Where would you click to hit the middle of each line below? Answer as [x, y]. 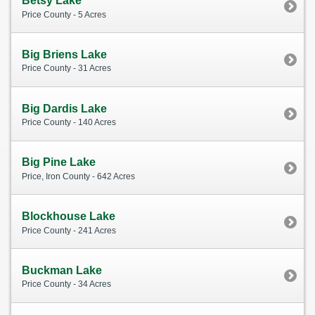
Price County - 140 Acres [69, 123]
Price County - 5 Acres [64, 14]
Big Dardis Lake [64, 108]
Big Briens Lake [64, 54]
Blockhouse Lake [69, 217]
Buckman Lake [62, 270]
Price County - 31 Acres [66, 69]
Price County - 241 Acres [69, 230]
